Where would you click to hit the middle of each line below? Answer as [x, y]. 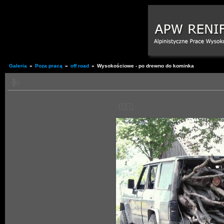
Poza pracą [49, 66]
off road [80, 66]
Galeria [18, 66]
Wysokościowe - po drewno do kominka [145, 66]
